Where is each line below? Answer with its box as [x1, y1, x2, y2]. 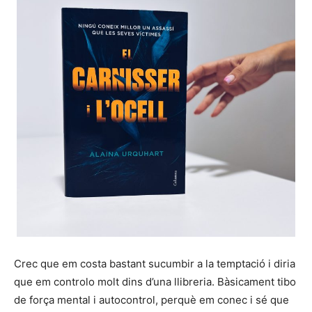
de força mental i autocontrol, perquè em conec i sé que [14, 292, 289, 306]
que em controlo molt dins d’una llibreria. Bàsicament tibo [14, 274, 296, 288]
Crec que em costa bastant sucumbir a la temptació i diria [14, 256, 295, 270]
